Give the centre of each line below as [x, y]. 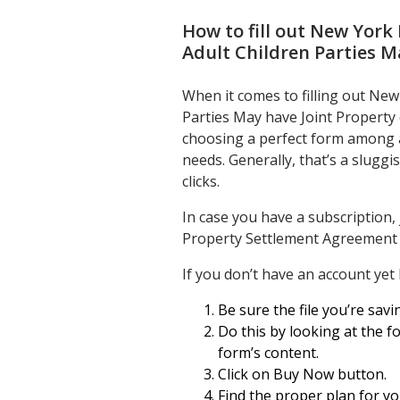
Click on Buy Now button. [302, 374]
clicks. [201, 181]
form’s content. [268, 353]
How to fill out [246, 31]
